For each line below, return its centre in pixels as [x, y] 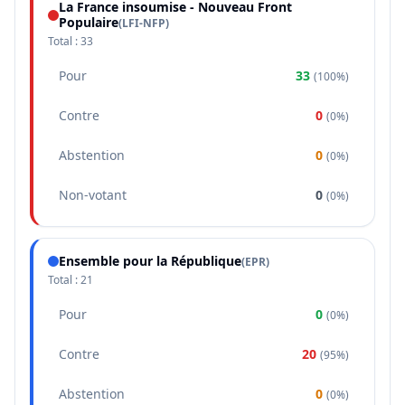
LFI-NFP [144, 23]
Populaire [89, 22]
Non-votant [93, 195]
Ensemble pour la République [150, 261]
